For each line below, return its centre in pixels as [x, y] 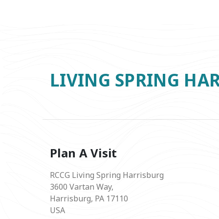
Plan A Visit [84, 153]
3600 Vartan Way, [82, 186]
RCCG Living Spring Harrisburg [107, 175]
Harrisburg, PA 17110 [89, 198]
